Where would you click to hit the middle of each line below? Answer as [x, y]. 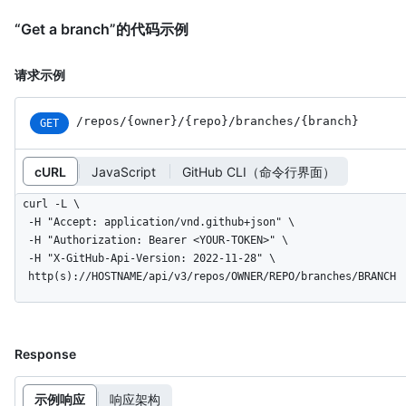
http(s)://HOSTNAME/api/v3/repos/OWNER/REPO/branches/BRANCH [212, 277]
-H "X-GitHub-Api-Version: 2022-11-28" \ [22, 259]
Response [45, 354]
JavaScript [124, 171]
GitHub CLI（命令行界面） [259, 171]
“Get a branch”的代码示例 [101, 29]
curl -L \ [51, 204]
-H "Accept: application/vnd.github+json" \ [22, 222]
